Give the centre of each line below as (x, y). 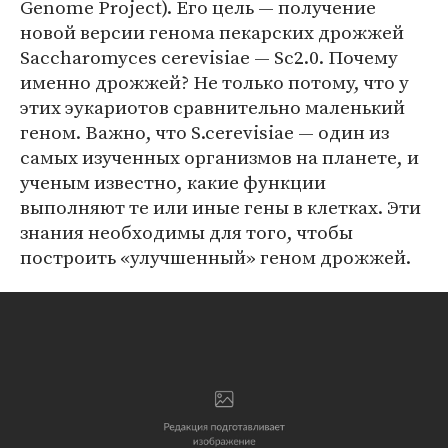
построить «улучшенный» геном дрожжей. (215, 257)
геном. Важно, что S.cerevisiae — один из (204, 132)
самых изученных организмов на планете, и (219, 157)
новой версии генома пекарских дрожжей (212, 32)
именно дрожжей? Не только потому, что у (214, 82)
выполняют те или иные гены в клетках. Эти (220, 207)
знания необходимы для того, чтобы (186, 232)
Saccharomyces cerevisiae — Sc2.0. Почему (209, 57)
